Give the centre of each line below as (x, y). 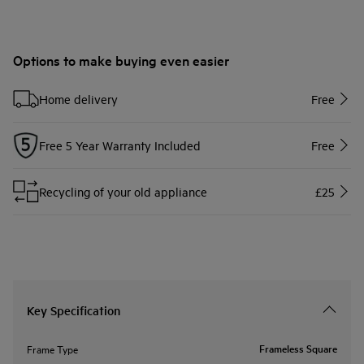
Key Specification (74, 310)
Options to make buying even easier (121, 59)
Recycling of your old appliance (123, 191)
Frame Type (52, 349)
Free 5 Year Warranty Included (120, 145)
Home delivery (78, 98)
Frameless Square (298, 349)
